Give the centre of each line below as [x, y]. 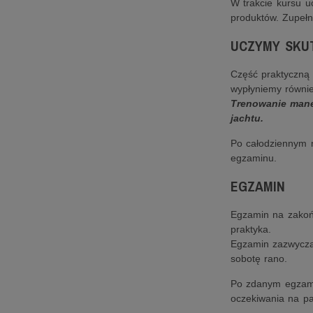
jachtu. [247, 118]
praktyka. [250, 229]
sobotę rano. [259, 259]
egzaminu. [253, 158]
